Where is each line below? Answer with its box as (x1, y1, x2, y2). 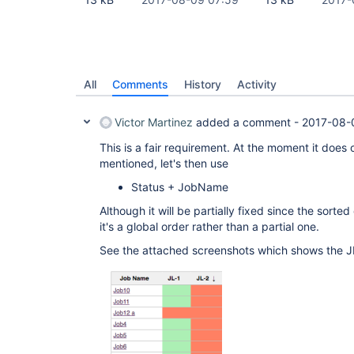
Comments (112, 77, 168, 91)
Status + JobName (131, 180, 228, 194)
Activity (237, 77, 277, 91)
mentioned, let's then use (100, 156, 232, 170)
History (184, 77, 221, 91)
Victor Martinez (115, 115, 193, 129)
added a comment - (193, 115, 302, 129)
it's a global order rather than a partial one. (100, 220, 326, 233)
